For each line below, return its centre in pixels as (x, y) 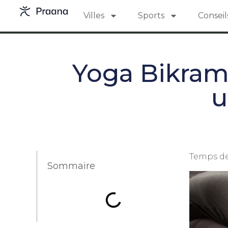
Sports (151, 16)
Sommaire (71, 166)
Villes (94, 16)
